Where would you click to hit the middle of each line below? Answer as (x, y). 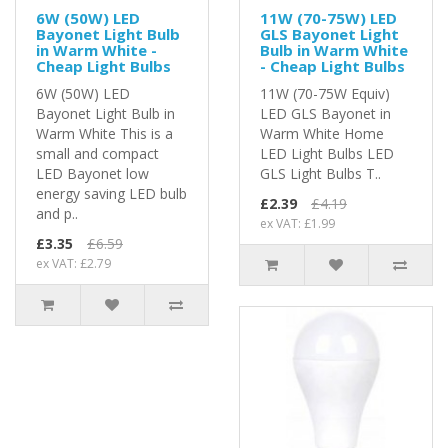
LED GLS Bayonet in (325, 113)
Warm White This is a (104, 133)
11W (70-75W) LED (328, 17)
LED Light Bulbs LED (327, 153)
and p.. (57, 213)
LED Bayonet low (92, 173)
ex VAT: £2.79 (73, 263)
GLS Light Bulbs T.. (320, 173)
